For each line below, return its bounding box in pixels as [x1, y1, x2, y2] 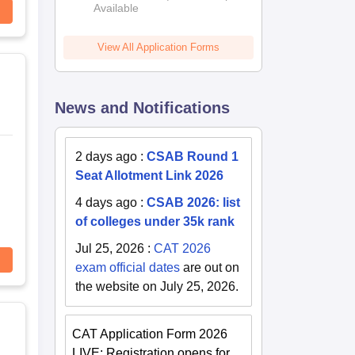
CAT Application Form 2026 [72, 326, 228, 341]
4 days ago [75, 195, 138, 209]
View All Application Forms [97, 40, 220, 53]
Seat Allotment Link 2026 [75, 168, 224, 182]
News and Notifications [55, 98, 231, 116]
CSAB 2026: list [147, 195, 241, 209]
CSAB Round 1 [147, 149, 239, 163]
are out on [180, 260, 240, 274]
